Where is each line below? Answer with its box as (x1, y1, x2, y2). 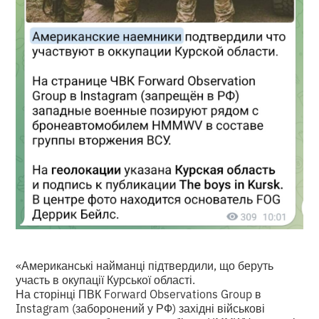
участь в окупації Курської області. (16, 271, 196, 288)
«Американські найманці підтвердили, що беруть (16, 257, 274, 273)
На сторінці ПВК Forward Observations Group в (16, 286, 262, 302)
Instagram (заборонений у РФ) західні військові (16, 300, 266, 316)
